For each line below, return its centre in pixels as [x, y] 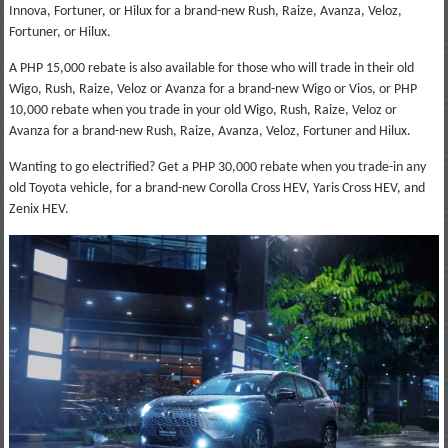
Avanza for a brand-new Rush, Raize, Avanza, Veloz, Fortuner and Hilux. [209, 131]
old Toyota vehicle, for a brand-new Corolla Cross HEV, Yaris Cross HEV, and [216, 188]
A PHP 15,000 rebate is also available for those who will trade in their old [211, 68]
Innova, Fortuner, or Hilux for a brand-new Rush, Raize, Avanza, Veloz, [205, 11]
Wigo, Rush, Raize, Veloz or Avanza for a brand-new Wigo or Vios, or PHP [212, 89]
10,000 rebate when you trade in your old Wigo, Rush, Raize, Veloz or [202, 110]
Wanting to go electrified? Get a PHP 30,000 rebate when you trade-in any [217, 167]
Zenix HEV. [38, 209]
